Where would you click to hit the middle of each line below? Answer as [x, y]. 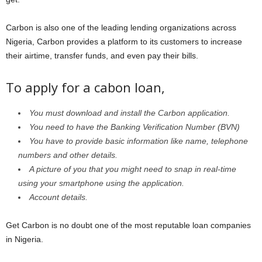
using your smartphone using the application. [101, 183]
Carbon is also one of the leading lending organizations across [121, 27]
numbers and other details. [68, 155]
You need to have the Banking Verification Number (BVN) [135, 127]
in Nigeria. [25, 239]
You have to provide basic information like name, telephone [139, 141]
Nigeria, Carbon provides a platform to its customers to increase [124, 41]
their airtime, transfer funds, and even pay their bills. [102, 55]
